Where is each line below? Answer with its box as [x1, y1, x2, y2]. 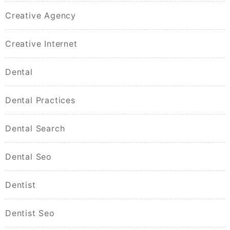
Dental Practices [5, 95, 75, 106]
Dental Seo [5, 151, 52, 162]
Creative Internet [5, 39, 78, 49]
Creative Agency [5, 10, 76, 21]
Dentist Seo [5, 208, 55, 219]
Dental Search [5, 123, 65, 134]
